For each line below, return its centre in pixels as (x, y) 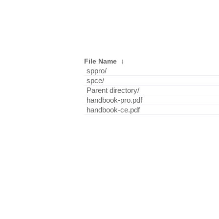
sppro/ (97, 71)
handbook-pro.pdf (114, 100)
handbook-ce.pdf (113, 110)
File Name (100, 61)
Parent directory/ (113, 90)
